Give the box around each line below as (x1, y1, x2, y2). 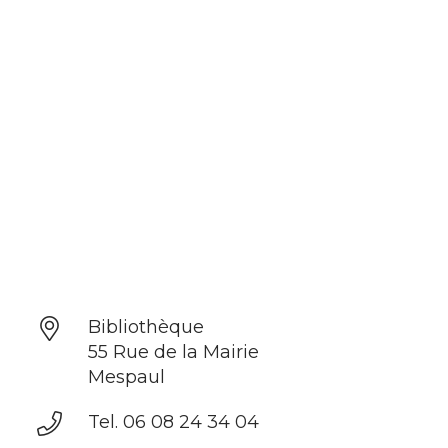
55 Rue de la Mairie (87, 341, 259, 363)
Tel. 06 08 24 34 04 (87, 411, 259, 433)
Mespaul (87, 366, 165, 388)
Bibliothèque (87, 316, 204, 338)
